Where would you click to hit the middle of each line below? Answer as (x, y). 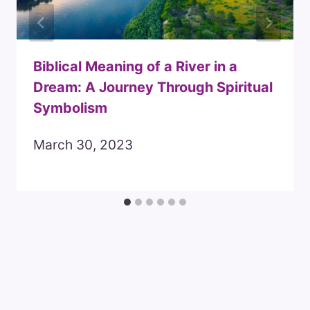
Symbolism (70, 108)
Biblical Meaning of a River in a (135, 67)
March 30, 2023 (83, 145)
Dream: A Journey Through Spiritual (153, 88)
